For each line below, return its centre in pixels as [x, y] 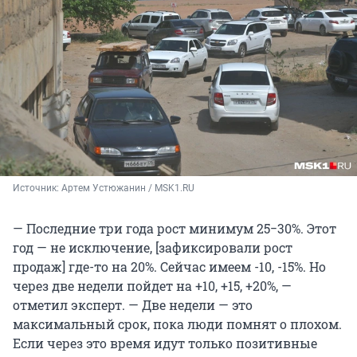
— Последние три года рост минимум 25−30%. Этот [175, 228]
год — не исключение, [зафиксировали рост [153, 247]
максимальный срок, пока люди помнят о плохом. [177, 324]
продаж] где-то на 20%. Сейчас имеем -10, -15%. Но [169, 266]
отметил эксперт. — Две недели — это [133, 304]
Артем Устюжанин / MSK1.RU [128, 188]
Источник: [37, 188]
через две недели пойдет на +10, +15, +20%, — [152, 285]
